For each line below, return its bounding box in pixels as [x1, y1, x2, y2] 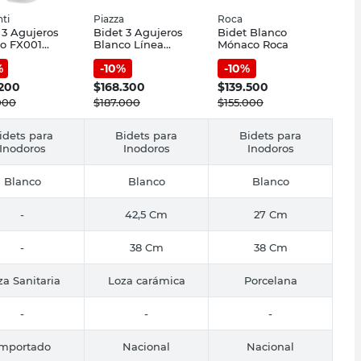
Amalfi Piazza [93, 49, 168, 63]
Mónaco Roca [218, 37, 288, 51]
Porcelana [243, 273, 297, 287]
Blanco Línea [93, 37, 164, 51]
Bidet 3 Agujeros [93, 25, 183, 39]
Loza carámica [107, 273, 185, 287]
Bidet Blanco [218, 25, 287, 39]
